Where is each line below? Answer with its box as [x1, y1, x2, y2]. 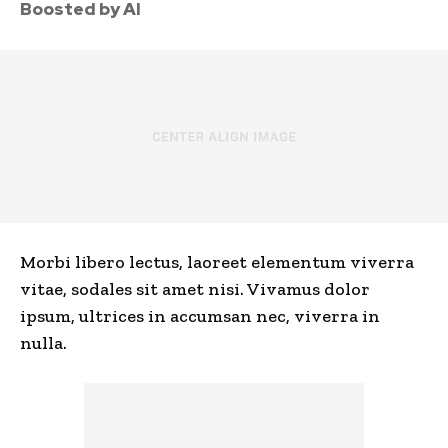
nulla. [20, 332, 67, 355]
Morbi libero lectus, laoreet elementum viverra [20, 251, 414, 274]
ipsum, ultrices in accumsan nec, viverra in [20, 305, 380, 328]
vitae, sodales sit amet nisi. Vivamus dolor [20, 278, 370, 301]
